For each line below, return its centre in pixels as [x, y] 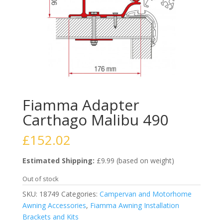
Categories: [80, 194]
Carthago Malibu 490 [95, 119]
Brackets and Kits [50, 217]
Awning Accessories [54, 205]
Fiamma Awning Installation [134, 205]
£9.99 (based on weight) [134, 160]
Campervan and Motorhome [145, 194]
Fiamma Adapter [81, 105]
